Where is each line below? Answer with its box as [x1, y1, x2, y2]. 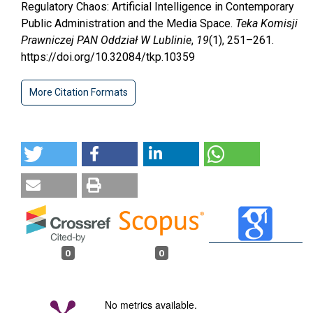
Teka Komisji [235, 17, 298, 31]
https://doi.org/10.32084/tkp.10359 [21, 50, 195, 64]
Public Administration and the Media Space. [21, 17, 235, 31]
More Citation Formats [29, 87, 128, 99]
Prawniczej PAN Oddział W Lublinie [21, 34, 191, 48]
